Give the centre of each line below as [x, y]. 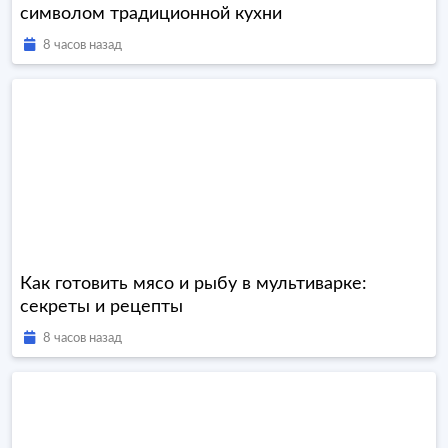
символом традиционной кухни [151, 14]
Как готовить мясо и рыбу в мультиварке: [193, 284]
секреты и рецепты [101, 307]
